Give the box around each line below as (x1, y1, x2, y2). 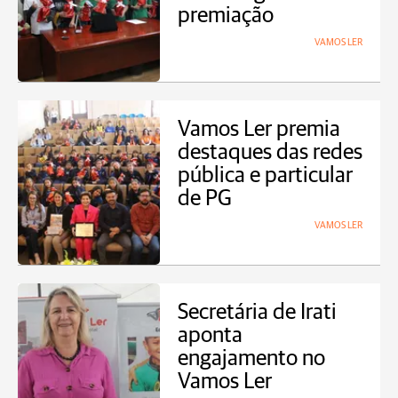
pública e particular (178, 164, 353, 187)
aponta (178, 324, 243, 346)
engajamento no (178, 347, 325, 370)
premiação (178, 4, 274, 27)
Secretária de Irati (178, 301, 337, 323)
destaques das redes (178, 141, 362, 163)
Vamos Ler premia (178, 118, 340, 140)
